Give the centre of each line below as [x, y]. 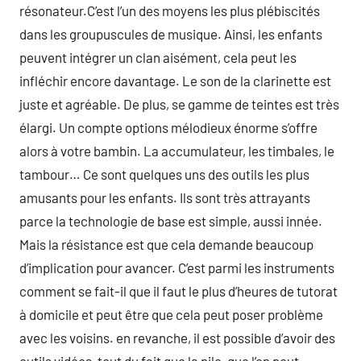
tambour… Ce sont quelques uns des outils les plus [164, 174]
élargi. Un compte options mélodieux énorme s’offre [168, 127]
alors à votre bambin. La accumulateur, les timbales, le [177, 151]
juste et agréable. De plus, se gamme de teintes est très [179, 104]
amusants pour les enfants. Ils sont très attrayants [165, 197]
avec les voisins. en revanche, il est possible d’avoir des [177, 338]
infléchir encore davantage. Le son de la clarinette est [175, 81]
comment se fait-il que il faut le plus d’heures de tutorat [178, 291]
